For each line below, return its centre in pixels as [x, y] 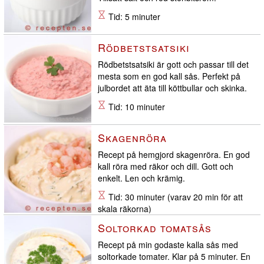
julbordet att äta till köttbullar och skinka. [172, 88]
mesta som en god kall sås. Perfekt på [169, 76]
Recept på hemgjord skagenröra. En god [174, 155]
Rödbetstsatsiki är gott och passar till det [173, 65]
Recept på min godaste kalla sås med [168, 245]
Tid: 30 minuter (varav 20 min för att [174, 197]
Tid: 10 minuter [136, 107]
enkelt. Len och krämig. [141, 178]
